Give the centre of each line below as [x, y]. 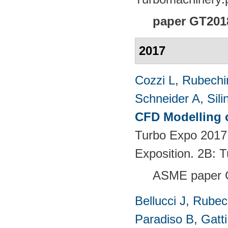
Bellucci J [160, 201]
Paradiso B [164, 219]
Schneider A [167, 98]
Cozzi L [155, 80]
